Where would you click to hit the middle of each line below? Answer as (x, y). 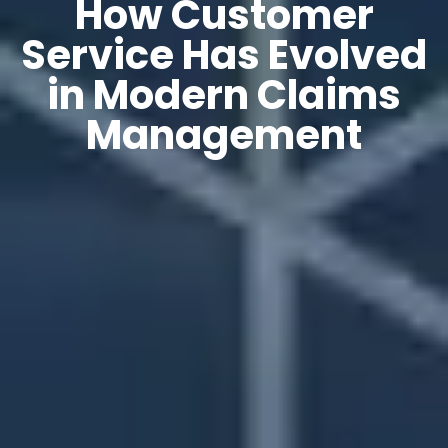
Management (224, 135)
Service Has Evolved (224, 55)
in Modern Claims (224, 95)
